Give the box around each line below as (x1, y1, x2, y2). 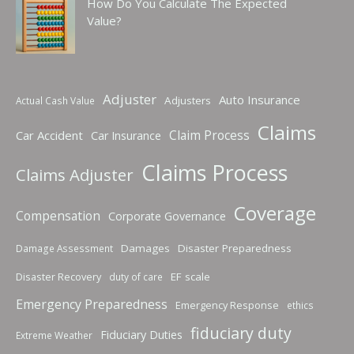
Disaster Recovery (16, 269, 101, 284)
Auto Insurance (219, 92, 300, 107)
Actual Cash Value (16, 94, 95, 107)
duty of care (109, 270, 163, 283)
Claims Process (141, 158, 288, 187)
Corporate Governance (108, 209, 226, 224)
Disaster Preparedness (178, 241, 292, 255)
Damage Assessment (16, 242, 113, 254)
